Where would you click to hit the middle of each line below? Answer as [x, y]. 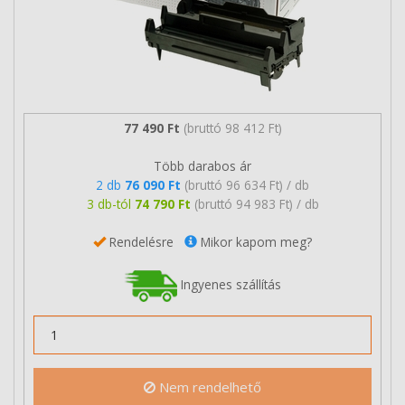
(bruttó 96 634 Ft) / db [247, 184]
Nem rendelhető [208, 387]
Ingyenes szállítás [229, 284]
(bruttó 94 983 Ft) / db [256, 203]
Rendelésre [145, 241]
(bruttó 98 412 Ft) [232, 127]
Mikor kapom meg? [254, 241]
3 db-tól [110, 203]
